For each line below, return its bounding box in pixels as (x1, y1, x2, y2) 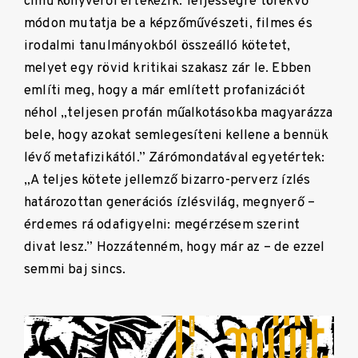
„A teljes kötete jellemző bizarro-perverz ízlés (24, 172, 311, 189)
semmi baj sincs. (24, 261, 126, 279)
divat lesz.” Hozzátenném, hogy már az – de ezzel (24, 239, 325, 257)
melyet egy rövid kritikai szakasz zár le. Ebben (24, 60, 312, 78)
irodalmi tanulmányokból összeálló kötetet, (24, 38, 291, 55)
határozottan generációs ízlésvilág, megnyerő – (24, 194, 316, 212)
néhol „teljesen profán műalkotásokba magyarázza (24, 105, 333, 122)
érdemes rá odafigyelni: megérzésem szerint (24, 217, 300, 234)
